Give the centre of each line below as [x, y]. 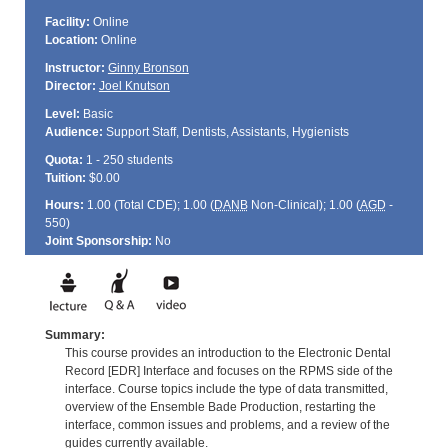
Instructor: [74, 67]
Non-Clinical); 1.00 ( [303, 205]
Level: [62, 113]
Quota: [63, 159]
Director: [70, 85]
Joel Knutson [134, 85]
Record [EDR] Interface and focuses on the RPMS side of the [228, 370]
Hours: [64, 205]
